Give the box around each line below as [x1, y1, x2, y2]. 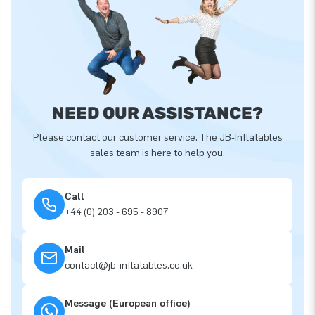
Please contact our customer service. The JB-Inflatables [32, 131, 283, 144]
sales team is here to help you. [90, 147, 225, 160]
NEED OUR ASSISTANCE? [52, 103, 263, 124]
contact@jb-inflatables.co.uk [65, 259, 193, 272]
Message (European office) [65, 297, 191, 310]
